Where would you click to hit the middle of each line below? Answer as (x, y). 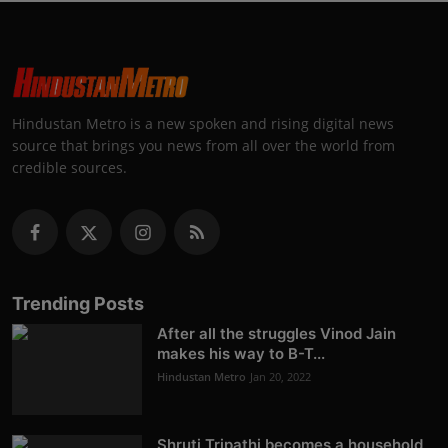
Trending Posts (78, 304)
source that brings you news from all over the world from (203, 146)
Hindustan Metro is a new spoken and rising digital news (203, 124)
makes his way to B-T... (241, 354)
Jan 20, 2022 (280, 377)
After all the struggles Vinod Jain (276, 334)
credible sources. (69, 168)
